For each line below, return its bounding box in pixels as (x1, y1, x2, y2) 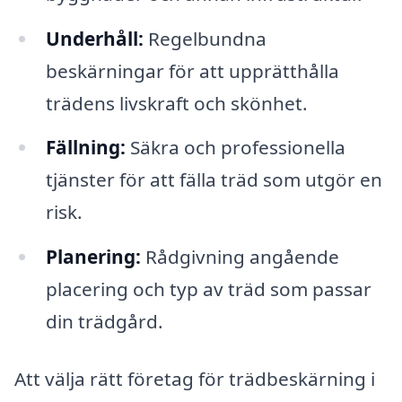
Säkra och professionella (125, 135, 345, 161)
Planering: (45, 244, 141, 270)
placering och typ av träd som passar (45, 276, 371, 302)
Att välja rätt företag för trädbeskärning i (14, 366, 375, 392)
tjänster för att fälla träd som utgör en (45, 167, 382, 193)
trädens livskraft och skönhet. (45, 90, 308, 116)
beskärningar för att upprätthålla (45, 57, 339, 83)
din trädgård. (45, 309, 163, 335)
